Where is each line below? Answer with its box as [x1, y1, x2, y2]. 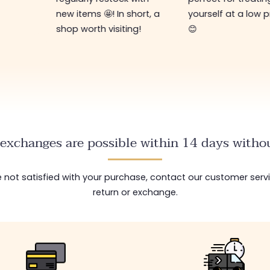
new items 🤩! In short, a [55, 7, 160, 20]
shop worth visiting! [55, 22, 141, 35]
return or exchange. [92, 186, 178, 198]
